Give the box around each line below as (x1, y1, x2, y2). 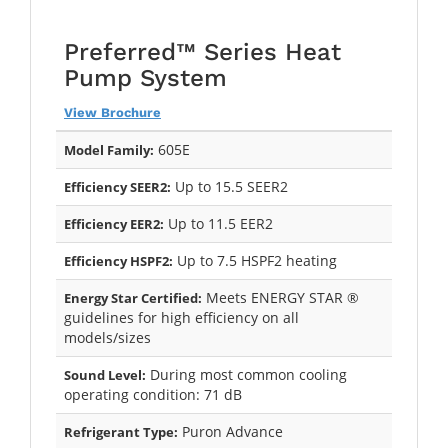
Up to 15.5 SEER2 (171, 176, 288, 196)
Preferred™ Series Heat (64, 37, 341, 66)
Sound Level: (64, 365, 146, 384)
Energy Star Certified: (64, 288, 202, 307)
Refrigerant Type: (64, 422, 178, 441)
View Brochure (64, 104, 161, 120)
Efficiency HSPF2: (64, 251, 173, 270)
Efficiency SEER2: (64, 177, 171, 196)
